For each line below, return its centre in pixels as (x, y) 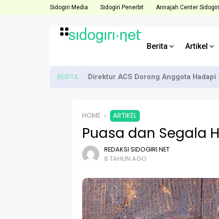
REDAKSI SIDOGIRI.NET (137, 149)
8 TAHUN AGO (125, 159)
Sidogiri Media (69, 7)
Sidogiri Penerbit (122, 7)
